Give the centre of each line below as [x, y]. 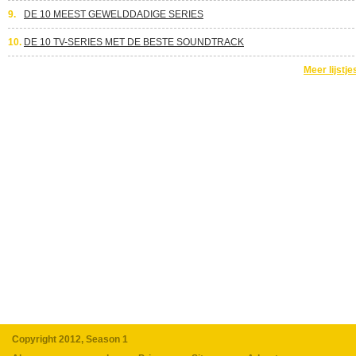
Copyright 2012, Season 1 [70, 339]
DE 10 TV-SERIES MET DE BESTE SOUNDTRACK [134, 42]
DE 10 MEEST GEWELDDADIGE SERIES [114, 14]
